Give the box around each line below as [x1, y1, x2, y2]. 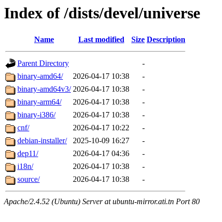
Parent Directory [17, 59, 69, 68]
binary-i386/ [17, 111, 55, 119]
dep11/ [17, 149, 38, 158]
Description [147, 35, 185, 44]
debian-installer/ [17, 136, 67, 145]
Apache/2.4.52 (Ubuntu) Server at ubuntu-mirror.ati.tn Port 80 [4, 197, 200, 206]
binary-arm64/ [17, 98, 61, 107]
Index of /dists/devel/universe [4, 4, 200, 22]
